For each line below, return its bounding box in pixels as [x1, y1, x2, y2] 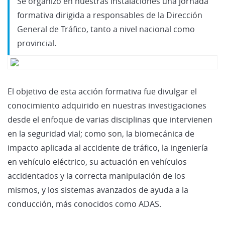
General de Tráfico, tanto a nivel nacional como [17, 23, 195, 35]
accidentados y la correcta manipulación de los [8, 170, 185, 181]
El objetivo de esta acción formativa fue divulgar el [8, 85, 197, 97]
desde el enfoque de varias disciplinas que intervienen [8, 114, 212, 125]
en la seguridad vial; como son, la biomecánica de [8, 128, 194, 139]
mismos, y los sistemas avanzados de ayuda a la [8, 184, 188, 195]
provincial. [17, 37, 56, 49]
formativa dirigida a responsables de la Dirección [17, 9, 202, 21]
